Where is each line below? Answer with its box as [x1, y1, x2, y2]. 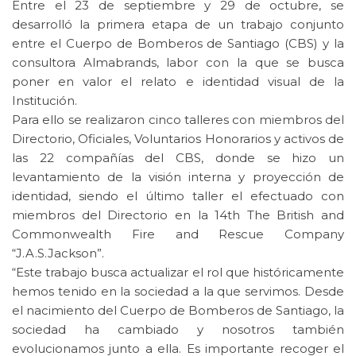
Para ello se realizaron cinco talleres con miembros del [12, 112, 344, 128]
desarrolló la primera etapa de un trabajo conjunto [12, 17, 344, 33]
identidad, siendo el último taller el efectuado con [12, 188, 344, 204]
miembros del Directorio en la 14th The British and [12, 207, 344, 223]
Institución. [12, 93, 77, 109]
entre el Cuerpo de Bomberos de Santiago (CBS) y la [12, 36, 344, 52]
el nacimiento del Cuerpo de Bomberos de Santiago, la [12, 303, 344, 319]
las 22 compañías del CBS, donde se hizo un [12, 150, 344, 166]
